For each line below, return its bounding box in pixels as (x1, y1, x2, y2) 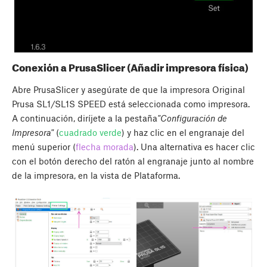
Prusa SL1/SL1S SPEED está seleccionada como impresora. (12, 98, 250, 110)
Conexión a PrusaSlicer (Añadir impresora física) (12, 61, 249, 73)
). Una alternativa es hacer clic (133, 141, 255, 153)
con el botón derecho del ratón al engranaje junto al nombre (12, 156, 254, 167)
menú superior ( (12, 141, 76, 153)
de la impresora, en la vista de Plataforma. (12, 170, 180, 181)
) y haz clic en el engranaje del (122, 127, 244, 138)
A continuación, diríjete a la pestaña (12, 113, 157, 124)
